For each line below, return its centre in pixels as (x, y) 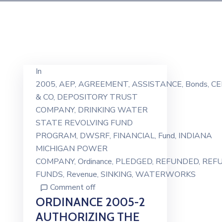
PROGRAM (56, 136)
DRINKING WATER (113, 110)
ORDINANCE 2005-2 (90, 202)
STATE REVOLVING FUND (84, 123)
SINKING (116, 174)
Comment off (73, 187)
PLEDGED (134, 162)
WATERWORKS (166, 174)
